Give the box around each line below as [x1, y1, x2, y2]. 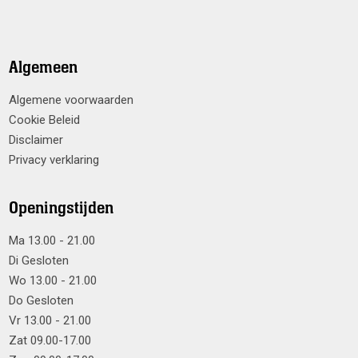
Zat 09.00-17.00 [9, 332, 91, 348]
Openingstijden [9, 197, 113, 219]
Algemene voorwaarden [9, 92, 133, 107]
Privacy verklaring [9, 152, 99, 167]
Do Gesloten [9, 292, 74, 308]
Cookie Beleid [9, 112, 80, 127]
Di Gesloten [9, 253, 69, 268]
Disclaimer [9, 132, 63, 147]
